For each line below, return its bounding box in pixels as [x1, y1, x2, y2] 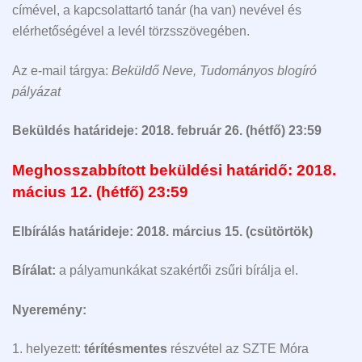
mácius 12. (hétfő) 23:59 [12, 183, 188, 200]
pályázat [12, 84, 61, 99]
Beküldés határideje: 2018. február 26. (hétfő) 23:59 [12, 124, 322, 138]
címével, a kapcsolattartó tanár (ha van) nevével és [12, 3, 301, 18]
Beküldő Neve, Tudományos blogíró [112, 63, 317, 78]
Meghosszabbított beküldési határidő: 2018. [12, 161, 336, 179]
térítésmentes [84, 342, 167, 356]
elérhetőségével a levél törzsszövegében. [12, 24, 250, 39]
